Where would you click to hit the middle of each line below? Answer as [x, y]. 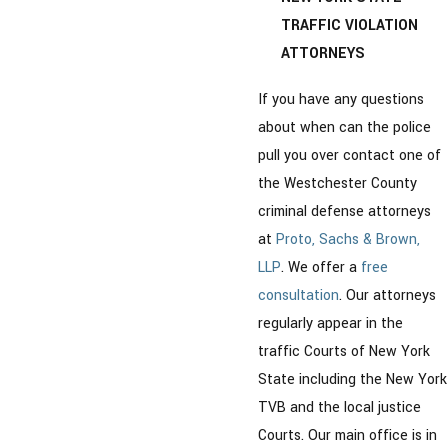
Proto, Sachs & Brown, [348, 239]
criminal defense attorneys [344, 211]
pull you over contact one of [349, 155]
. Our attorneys [387, 295]
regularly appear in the [330, 323]
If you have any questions [341, 99]
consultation [298, 295]
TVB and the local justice [339, 407]
